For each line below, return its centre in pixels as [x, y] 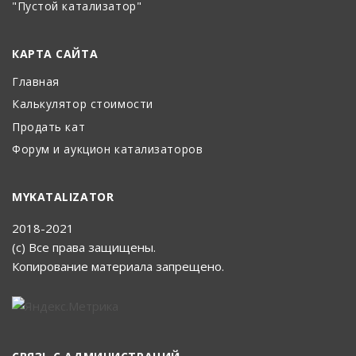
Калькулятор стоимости [83, 104]
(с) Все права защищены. [84, 248]
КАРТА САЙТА [55, 53]
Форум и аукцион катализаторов [108, 149]
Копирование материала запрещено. [118, 267]
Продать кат [49, 126]
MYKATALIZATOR [63, 197]
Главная [36, 81]
